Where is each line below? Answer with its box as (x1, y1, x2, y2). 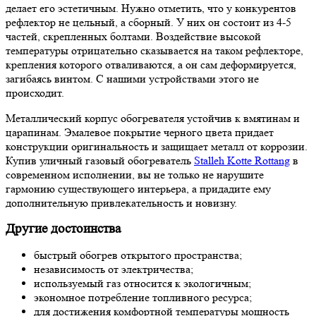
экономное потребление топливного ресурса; (34, 291, 252, 305)
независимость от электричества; (34, 262, 193, 276)
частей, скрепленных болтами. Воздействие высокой (6, 30, 261, 44)
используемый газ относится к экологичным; (34, 276, 251, 291)
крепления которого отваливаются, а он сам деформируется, (6, 58, 296, 72)
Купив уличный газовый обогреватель (6, 154, 194, 168)
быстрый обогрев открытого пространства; (34, 248, 242, 262)
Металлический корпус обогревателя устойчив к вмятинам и (6, 111, 300, 126)
